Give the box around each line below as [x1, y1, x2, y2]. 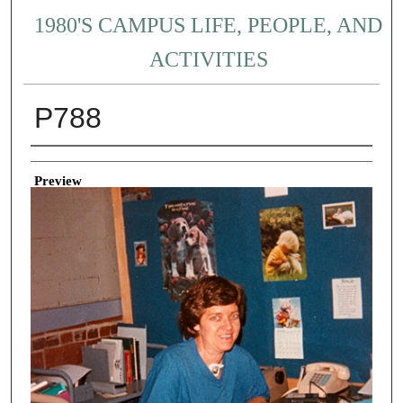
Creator [30, 152, 72, 167]
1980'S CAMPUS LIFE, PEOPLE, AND [34, 13, 383, 38]
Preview [33, 173, 82, 188]
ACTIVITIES [148, 48, 268, 72]
